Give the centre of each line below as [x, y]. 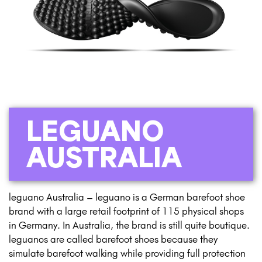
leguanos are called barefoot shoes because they [113, 239]
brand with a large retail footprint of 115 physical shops [126, 211]
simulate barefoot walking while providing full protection [127, 253]
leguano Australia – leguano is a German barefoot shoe [127, 197]
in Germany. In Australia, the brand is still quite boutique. [129, 225]
